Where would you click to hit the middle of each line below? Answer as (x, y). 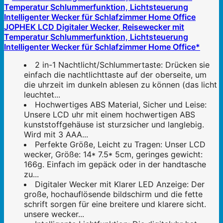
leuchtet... (42, 94)
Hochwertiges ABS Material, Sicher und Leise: (121, 104)
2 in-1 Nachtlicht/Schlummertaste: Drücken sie (122, 64)
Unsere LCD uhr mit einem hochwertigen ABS (110, 114)
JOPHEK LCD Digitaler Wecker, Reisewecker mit (94, 27)
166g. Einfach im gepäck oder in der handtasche (115, 164)
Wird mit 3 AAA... (56, 134)
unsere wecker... (54, 214)
